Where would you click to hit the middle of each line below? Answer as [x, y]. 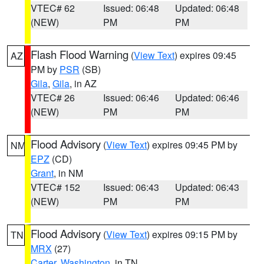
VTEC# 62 [53, 8]
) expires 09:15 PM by [192, 234]
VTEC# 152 [55, 187]
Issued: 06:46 [131, 98]
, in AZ [83, 83]
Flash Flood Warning [80, 54]
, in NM [68, 173]
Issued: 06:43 [131, 187]
